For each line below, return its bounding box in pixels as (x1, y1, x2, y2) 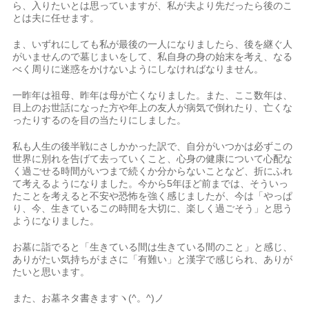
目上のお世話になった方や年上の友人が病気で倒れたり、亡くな (12, 102, 293, 113)
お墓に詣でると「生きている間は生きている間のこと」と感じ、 (12, 241, 293, 252)
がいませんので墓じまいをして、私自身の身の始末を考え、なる (12, 51, 293, 62)
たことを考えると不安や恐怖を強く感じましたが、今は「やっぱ (12, 190, 293, 201)
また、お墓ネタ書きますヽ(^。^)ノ (12, 292, 165, 303)
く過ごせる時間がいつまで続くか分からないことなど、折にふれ (12, 166, 293, 177)
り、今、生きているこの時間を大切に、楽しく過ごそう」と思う (12, 203, 293, 214)
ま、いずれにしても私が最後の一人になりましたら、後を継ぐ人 (12, 39, 293, 50)
